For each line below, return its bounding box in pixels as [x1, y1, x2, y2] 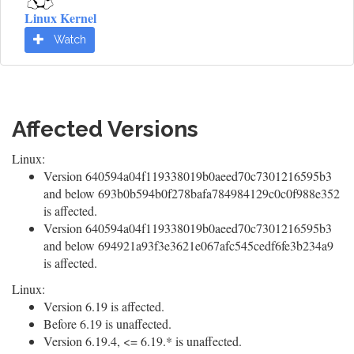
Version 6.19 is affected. [43, 298, 164, 314]
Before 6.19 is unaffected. [43, 315, 171, 332]
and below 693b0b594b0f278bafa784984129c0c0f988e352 [43, 185, 340, 201]
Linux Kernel [24, 9, 96, 27]
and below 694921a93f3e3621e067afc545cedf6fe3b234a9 [43, 237, 333, 254]
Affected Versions [12, 116, 198, 142]
